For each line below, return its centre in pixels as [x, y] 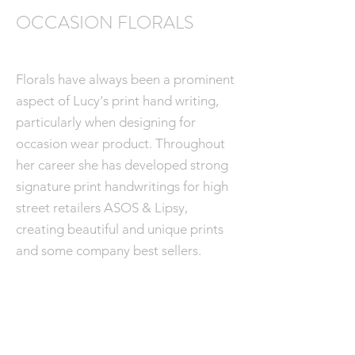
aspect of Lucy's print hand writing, [117, 101]
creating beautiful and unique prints [120, 229]
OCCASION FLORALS [105, 23]
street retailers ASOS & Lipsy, [102, 208]
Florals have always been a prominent [125, 79]
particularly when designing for [106, 122]
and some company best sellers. [109, 250]
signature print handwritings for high [122, 186]
